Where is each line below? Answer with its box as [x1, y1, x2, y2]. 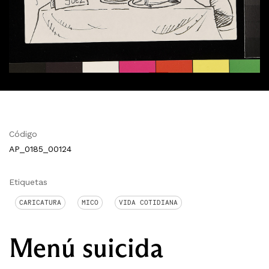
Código [9, 128, 37, 139]
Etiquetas [9, 177, 47, 187]
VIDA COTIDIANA [119, 198, 178, 207]
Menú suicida [9, 231, 163, 264]
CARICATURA [19, 198, 61, 207]
